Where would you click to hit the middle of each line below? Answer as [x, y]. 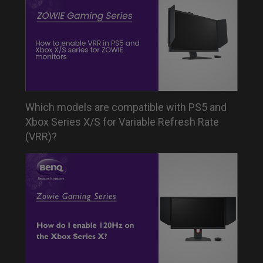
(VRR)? [41, 137]
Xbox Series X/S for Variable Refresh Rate [122, 122]
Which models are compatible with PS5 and [126, 107]
